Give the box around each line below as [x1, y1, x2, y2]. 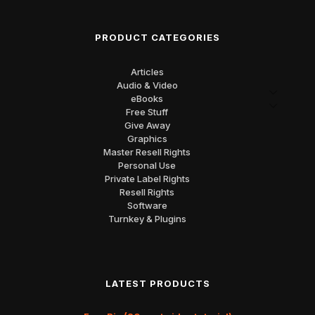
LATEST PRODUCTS [105, 277, 210, 289]
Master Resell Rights [103, 146, 191, 157]
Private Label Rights [104, 172, 190, 184]
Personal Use [118, 159, 176, 171]
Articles [130, 65, 164, 77]
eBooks [131, 92, 163, 104]
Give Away [124, 119, 170, 131]
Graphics [127, 132, 167, 144]
